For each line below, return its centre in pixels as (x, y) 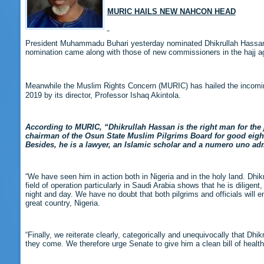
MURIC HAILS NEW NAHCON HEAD (171, 12)
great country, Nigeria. (62, 203)
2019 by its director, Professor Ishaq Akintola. (103, 95)
